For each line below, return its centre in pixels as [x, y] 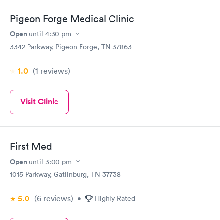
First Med [31, 146]
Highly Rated [115, 198]
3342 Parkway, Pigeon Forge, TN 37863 [71, 47]
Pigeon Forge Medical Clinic [72, 19]
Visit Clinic [39, 101]
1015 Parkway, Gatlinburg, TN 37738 [65, 174]
